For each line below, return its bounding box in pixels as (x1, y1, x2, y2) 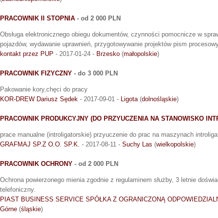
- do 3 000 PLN (72, 70, 118, 77)
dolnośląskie (142, 95, 177, 103)
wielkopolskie (156, 141, 194, 148)
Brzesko (96, 50, 120, 58)
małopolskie (124, 50, 157, 58)
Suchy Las (122, 141, 152, 148)
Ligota (121, 95, 138, 103)
